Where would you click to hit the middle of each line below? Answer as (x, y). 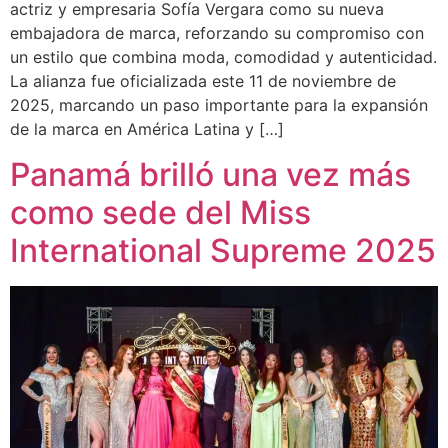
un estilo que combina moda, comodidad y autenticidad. (223, 57)
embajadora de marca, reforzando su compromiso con (217, 33)
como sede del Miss (160, 212)
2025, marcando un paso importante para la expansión (219, 105)
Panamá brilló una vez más (210, 174)
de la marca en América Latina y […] (147, 129)
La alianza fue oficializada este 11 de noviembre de (203, 81)
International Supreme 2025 (223, 250)
